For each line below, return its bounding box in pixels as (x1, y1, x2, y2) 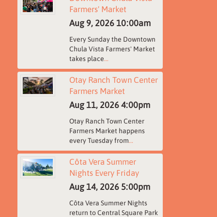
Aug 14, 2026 (69, 182, 119, 192)
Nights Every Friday (69, 168, 139, 178)
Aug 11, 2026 (69, 100, 119, 110)
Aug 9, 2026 (69, 18, 114, 28)
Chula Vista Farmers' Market (69, 45, 155, 53)
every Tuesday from (69, 137, 129, 144)
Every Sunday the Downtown (69, 35, 155, 43)
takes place (69, 55, 104, 62)
